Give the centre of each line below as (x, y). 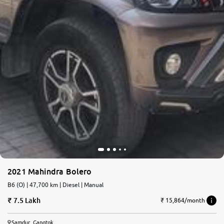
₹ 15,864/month (182, 200)
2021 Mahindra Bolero (50, 171)
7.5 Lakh (27, 200)
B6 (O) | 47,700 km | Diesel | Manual (65, 184)
